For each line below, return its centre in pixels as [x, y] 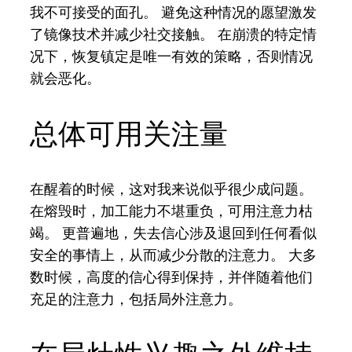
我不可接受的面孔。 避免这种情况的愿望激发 [174, 12]
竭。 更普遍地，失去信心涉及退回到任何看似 [174, 233]
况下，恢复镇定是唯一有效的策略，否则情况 [172, 56]
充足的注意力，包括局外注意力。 [136, 299]
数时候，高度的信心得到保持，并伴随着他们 [172, 277]
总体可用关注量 [129, 134]
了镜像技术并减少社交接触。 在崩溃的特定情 [174, 34]
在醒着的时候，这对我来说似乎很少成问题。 [172, 189]
